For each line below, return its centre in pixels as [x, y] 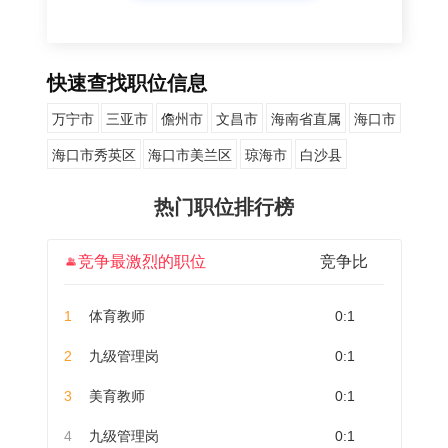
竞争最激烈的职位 [142, 261]
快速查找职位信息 [126, 83]
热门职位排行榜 [224, 207]
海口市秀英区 [93, 155]
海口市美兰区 [190, 155]
